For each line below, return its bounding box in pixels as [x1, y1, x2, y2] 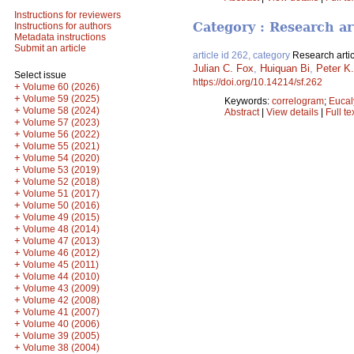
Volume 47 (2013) [23, 235, 100, 247]
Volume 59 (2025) [23, 93, 100, 104]
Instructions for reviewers [14, 9, 121, 21]
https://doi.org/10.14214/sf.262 [193, 77, 322, 88]
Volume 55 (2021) [23, 141, 100, 152]
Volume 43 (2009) [23, 283, 100, 294]
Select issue [14, 70, 66, 81]
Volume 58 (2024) [23, 105, 100, 116]
